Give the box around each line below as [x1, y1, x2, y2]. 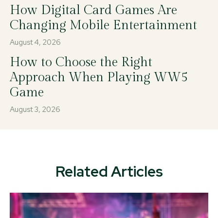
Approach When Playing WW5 [10, 70, 188, 85]
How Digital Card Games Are [10, 3, 177, 18]
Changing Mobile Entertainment [10, 18, 197, 33]
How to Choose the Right [10, 55, 152, 70]
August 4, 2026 [10, 37, 61, 48]
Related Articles [55, 162, 163, 182]
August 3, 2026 [10, 105, 60, 115]
